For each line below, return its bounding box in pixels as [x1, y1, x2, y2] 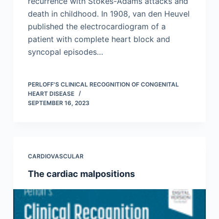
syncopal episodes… [27, 47, 103, 57]
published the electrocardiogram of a [27, 22, 166, 32]
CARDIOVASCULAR [27, 153, 84, 160]
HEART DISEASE [27, 90, 74, 98]
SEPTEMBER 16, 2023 [27, 99, 89, 107]
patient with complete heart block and [27, 34, 170, 44]
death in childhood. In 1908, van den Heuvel [27, 9, 190, 19]
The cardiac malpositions [27, 169, 135, 179]
